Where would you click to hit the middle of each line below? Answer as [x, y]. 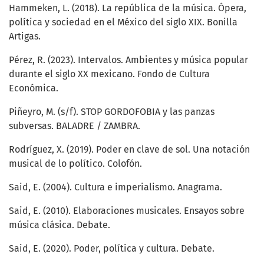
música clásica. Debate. [60, 225]
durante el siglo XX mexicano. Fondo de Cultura [109, 74]
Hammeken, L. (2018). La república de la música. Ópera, [128, 8]
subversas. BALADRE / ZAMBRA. [75, 126]
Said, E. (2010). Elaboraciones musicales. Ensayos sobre [127, 211]
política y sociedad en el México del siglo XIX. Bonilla [123, 22]
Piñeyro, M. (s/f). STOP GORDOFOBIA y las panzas [112, 112]
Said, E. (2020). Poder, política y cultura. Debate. [112, 249]
